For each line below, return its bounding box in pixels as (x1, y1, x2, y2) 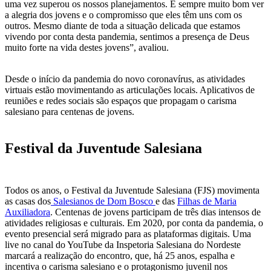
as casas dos (5, 195, 51, 206)
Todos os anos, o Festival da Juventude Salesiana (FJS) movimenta (5, 184, 260, 195)
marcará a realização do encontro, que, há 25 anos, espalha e (5, 250, 235, 261)
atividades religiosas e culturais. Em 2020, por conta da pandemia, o (5, 217, 263, 228)
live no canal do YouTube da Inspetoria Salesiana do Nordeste (5, 239, 241, 250)
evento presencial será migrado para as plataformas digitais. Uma (5, 228, 251, 239)
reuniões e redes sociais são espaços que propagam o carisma (5, 95, 237, 106)
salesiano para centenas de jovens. (5, 106, 134, 117)
